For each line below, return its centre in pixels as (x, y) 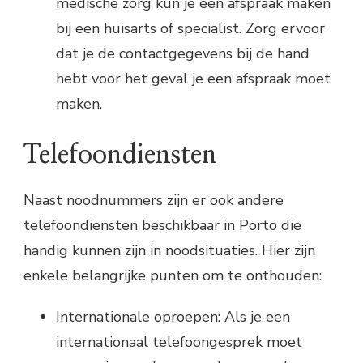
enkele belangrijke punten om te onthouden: (173, 275)
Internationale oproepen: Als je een (173, 316)
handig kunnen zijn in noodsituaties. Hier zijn (169, 250)
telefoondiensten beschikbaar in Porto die (162, 225)
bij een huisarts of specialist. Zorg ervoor (190, 28)
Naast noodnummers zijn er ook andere (154, 200)
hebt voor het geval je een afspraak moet (193, 78)
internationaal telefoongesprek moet (179, 342)
